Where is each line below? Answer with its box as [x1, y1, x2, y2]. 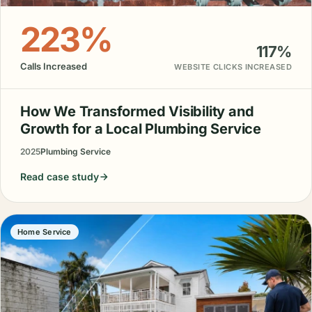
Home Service [17, 227, 72, 237]
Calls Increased [20, 61, 87, 72]
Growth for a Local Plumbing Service [20, 120, 261, 138]
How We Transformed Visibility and [20, 103, 254, 120]
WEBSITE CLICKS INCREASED [174, 62, 292, 72]
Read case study [20, 171, 99, 183]
